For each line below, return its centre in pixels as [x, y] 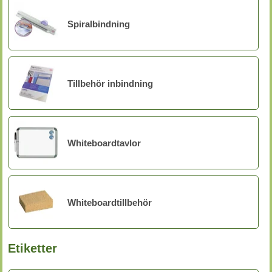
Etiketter [32, 248]
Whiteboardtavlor [104, 143]
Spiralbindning [99, 24]
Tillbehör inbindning [110, 83]
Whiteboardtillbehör [110, 202]
